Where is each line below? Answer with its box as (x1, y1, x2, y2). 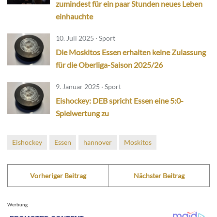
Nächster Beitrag (133, 171, 185, 180)
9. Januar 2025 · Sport (56, 82, 121, 91)
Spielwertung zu (56, 108, 109, 118)
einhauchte (56, 11, 93, 21)
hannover (83, 138, 112, 146)
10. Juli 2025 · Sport (56, 33, 115, 42)
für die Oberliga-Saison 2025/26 (56, 60, 163, 69)
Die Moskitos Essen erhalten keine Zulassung (56, 47, 206, 57)
